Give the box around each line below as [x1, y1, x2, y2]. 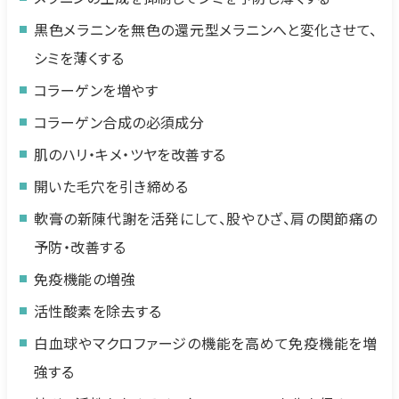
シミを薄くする [34, 47, 125, 69]
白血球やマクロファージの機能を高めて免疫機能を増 [34, 332, 378, 354]
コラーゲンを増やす [34, 79, 159, 101]
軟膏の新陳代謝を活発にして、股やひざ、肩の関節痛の [34, 208, 378, 229]
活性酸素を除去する [34, 300, 162, 322]
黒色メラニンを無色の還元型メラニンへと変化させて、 [34, 19, 378, 40]
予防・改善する [34, 236, 126, 257]
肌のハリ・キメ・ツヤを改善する [34, 143, 226, 165]
